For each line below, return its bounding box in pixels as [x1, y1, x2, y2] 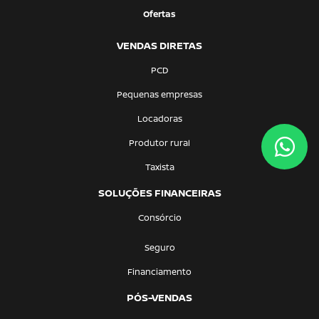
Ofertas [143, 8, 176, 20]
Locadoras [137, 113, 182, 125]
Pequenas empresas [117, 88, 202, 100]
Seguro [144, 241, 175, 253]
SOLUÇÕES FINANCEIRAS [98, 186, 221, 199]
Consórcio [137, 211, 182, 224]
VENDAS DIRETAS [117, 38, 202, 52]
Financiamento [127, 266, 192, 278]
